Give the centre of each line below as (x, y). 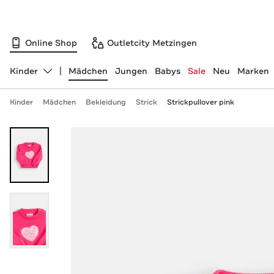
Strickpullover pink (200, 102)
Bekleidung (106, 102)
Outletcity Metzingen (152, 43)
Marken (253, 71)
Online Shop (51, 43)
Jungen (131, 71)
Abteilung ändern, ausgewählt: (74, 76)
